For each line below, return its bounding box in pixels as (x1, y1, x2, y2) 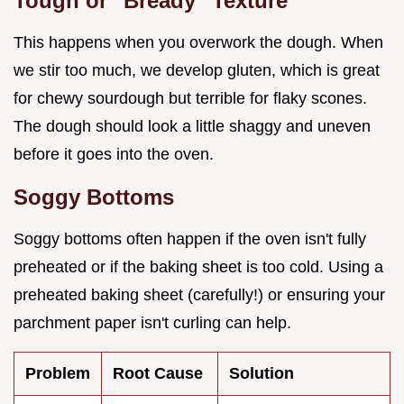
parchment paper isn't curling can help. (14, 313, 291, 332)
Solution (229, 363, 294, 382)
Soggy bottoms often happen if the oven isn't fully (14, 229, 366, 248)
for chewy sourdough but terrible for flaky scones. (14, 88, 367, 107)
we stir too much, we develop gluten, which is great (14, 60, 380, 79)
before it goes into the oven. (14, 144, 214, 163)
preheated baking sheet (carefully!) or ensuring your (14, 285, 385, 304)
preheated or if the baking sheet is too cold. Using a (14, 257, 383, 276)
